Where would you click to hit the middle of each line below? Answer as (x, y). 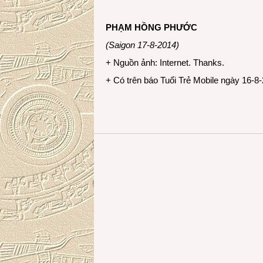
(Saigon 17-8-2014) (142, 45)
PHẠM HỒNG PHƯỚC (151, 27)
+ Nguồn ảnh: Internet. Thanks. (165, 63)
